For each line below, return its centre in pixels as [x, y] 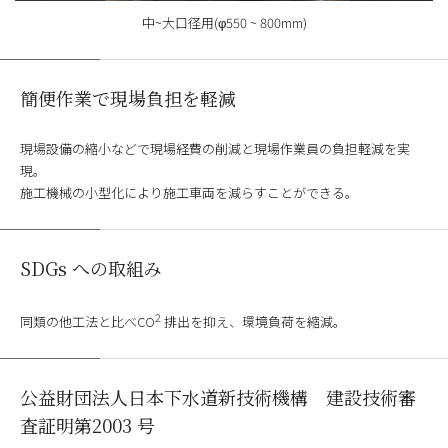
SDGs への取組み [91, 267]
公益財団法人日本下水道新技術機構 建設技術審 [218, 397]
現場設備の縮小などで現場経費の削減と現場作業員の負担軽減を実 [215, 148]
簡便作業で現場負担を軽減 [128, 97]
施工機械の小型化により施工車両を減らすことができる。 [189, 192]
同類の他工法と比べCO [87, 322]
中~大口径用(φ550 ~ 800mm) [224, 22]
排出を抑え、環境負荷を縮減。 [253, 322]
